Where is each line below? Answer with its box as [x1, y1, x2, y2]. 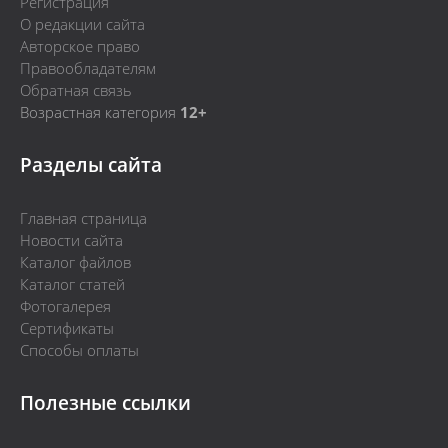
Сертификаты [20, 318, 114, 339]
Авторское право [20, 36, 140, 57]
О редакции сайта [20, 14, 145, 35]
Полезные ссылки [20, 390, 191, 416]
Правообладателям [20, 58, 156, 79]
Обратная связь [20, 80, 132, 101]
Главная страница [20, 208, 147, 229]
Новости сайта [20, 230, 123, 251]
